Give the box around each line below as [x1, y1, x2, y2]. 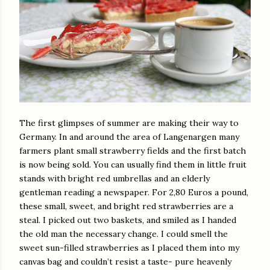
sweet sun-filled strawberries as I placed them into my [19, 242, 239, 253]
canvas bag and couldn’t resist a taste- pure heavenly [19, 256, 231, 267]
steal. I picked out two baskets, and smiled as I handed [19, 215, 236, 225]
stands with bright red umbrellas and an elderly [19, 173, 210, 184]
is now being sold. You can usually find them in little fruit [19, 159, 246, 170]
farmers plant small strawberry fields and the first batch [19, 145, 246, 156]
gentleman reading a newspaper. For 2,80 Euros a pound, [19, 187, 248, 198]
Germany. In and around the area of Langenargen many [19, 131, 239, 142]
